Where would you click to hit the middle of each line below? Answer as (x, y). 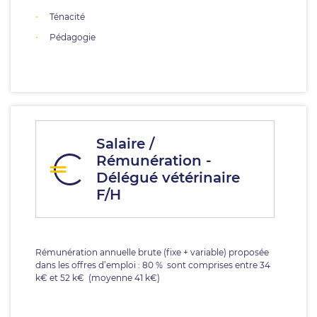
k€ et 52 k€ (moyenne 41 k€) (98, 278)
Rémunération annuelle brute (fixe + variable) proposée (152, 252)
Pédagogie (73, 37)
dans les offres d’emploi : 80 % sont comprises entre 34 (153, 265)
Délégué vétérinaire (168, 178)
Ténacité (67, 17)
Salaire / (125, 144)
